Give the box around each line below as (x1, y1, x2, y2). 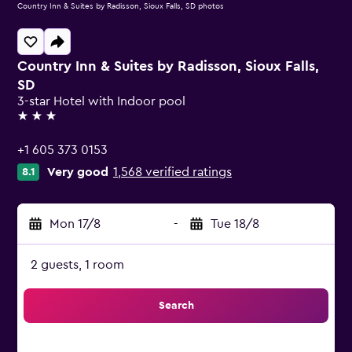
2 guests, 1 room (31, 258, 124, 271)
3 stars (16, 116, 53, 129)
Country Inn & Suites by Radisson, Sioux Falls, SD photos (17, 2, 224, 10)
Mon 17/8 (49, 218, 101, 230)
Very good (47, 166, 108, 178)
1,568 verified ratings (113, 166, 232, 178)
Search (158, 300, 194, 311)
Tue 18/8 (211, 218, 259, 230)
